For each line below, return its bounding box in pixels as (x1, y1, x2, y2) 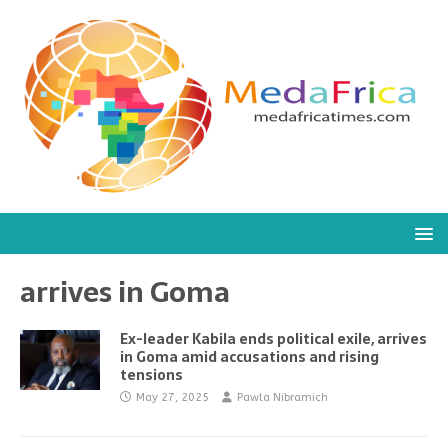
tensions (120, 364, 183, 386)
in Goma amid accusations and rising (120, 346, 379, 368)
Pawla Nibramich (237, 391, 328, 404)
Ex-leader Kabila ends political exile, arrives (120, 328, 427, 350)
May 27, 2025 (136, 391, 209, 404)
